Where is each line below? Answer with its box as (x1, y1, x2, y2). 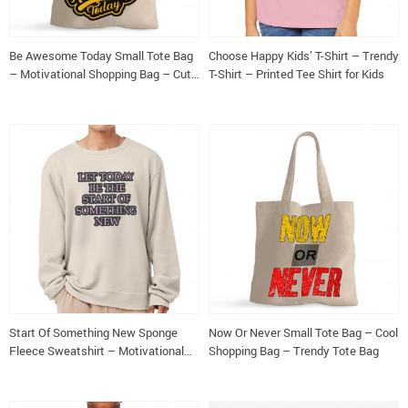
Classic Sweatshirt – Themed (9, 361, 164, 377)
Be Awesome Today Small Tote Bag (9, 47, 193, 64)
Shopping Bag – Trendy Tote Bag (209, 342, 379, 359)
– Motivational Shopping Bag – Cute (9, 66, 198, 82)
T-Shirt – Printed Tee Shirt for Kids (209, 66, 384, 82)
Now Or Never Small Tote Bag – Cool (209, 324, 398, 341)
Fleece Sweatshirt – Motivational (9, 342, 184, 359)
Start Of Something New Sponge (9, 324, 178, 341)
